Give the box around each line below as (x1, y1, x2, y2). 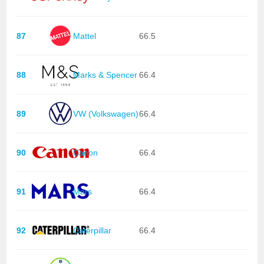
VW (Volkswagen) (72, 108, 138, 118)
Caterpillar (72, 225, 111, 235)
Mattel (72, 31, 96, 41)
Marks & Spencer (72, 70, 137, 80)
